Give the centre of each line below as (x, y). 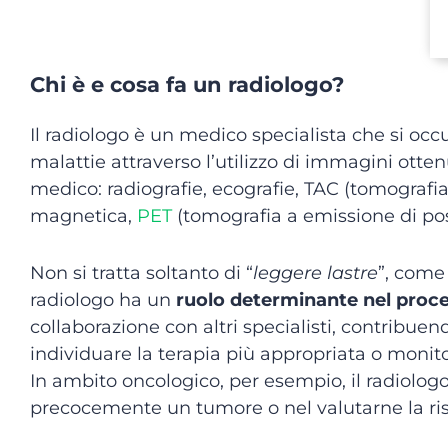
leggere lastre (315, 273)
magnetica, (83, 216)
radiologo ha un (103, 300)
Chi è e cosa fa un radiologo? (187, 84)
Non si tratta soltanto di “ (141, 273)
